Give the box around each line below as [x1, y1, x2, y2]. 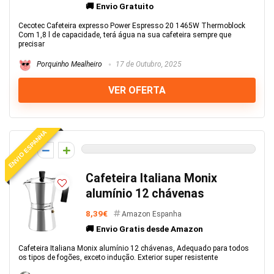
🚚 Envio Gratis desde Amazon [86, 224, 203, 234]
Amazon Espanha [122, 210, 182, 218]
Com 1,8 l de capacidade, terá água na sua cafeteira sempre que [18, 31, 231, 39]
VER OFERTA [108, 84, 166, 96]
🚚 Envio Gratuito [86, 1, 154, 11]
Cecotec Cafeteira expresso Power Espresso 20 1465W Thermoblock [18, 21, 245, 30]
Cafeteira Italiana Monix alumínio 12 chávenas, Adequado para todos [18, 244, 249, 253]
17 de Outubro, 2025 [114, 60, 182, 69]
